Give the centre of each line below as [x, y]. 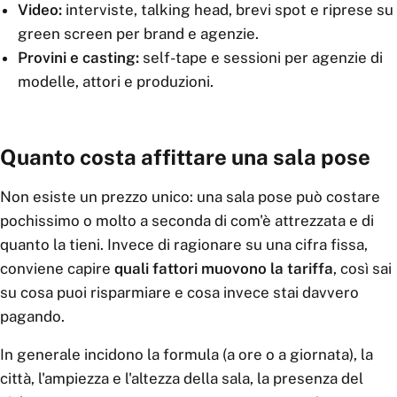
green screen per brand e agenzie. [138, 34]
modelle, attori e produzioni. [116, 82]
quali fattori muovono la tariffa [224, 269]
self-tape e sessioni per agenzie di [261, 58]
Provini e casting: [78, 58]
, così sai [362, 269]
